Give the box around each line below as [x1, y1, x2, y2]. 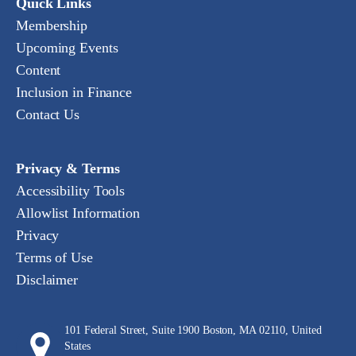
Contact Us [16, 106, 79, 122]
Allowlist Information [16, 205, 140, 221]
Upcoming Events [16, 40, 118, 56]
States [64, 340, 91, 352]
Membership [16, 17, 87, 33]
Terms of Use [16, 250, 93, 265]
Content [16, 62, 61, 78]
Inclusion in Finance [16, 84, 132, 100]
